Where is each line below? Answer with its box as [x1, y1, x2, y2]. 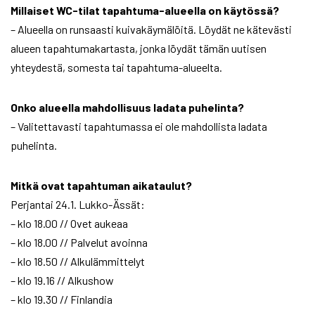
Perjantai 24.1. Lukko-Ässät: [11, 198, 145, 212]
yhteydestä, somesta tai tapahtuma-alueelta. [11, 60, 222, 75]
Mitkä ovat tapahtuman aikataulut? [11, 179, 192, 193]
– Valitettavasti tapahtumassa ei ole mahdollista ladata [11, 120, 267, 134]
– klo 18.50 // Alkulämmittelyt [11, 255, 145, 269]
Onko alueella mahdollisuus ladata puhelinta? [11, 101, 244, 115]
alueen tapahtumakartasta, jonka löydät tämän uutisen [11, 41, 266, 56]
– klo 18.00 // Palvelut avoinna [11, 236, 148, 250]
